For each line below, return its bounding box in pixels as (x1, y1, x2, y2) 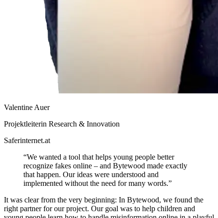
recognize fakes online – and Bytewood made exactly (23, 162, 187, 170)
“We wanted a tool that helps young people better (23, 153, 174, 162)
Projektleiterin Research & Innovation (4, 120, 120, 128)
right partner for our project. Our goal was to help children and (4, 204, 195, 213)
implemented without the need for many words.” (23, 179, 172, 188)
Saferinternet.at (4, 136, 50, 145)
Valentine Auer (4, 103, 50, 112)
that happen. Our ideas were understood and (23, 170, 159, 179)
